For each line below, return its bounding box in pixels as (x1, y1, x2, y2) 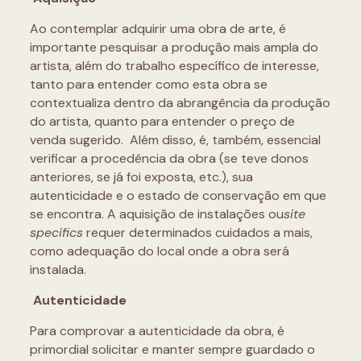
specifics (29, 224, 83, 241)
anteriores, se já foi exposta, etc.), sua (29, 168, 253, 185)
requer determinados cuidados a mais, (82, 224, 313, 241)
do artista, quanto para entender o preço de (29, 113, 295, 130)
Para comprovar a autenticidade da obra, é (29, 322, 284, 339)
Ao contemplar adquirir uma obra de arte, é (29, 20, 286, 37)
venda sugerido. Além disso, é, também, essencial (29, 131, 321, 148)
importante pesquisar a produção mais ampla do (29, 39, 318, 56)
